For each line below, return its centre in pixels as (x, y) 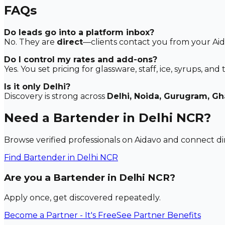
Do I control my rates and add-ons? (81, 59)
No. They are (30, 42)
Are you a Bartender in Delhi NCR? (90, 178)
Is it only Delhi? (37, 86)
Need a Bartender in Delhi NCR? (107, 118)
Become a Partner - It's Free (60, 215)
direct (70, 42)
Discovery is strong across (55, 96)
